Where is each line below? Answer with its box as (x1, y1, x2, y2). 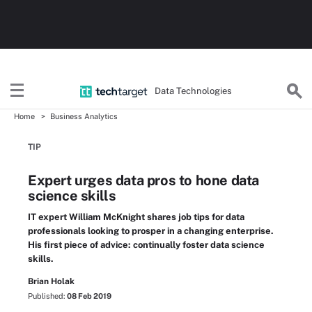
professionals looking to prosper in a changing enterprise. (28, 226, 274, 236)
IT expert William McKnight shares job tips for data (28, 212, 244, 222)
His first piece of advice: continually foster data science (28, 240, 265, 250)
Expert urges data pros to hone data (28, 172, 260, 189)
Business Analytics (50, 112, 118, 120)
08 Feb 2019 (67, 292, 111, 300)
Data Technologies (155, 85, 233, 96)
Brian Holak (28, 276, 75, 286)
